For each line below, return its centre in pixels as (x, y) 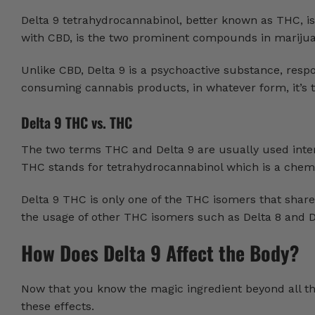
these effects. (59, 306)
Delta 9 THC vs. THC (77, 123)
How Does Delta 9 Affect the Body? (160, 252)
